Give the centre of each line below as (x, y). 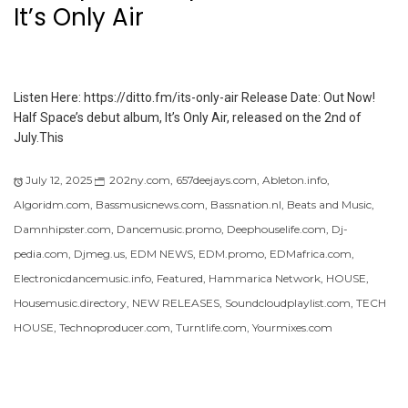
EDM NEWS (162, 254)
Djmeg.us (99, 254)
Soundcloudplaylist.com (288, 303)
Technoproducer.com (115, 328)
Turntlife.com (211, 328)
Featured (180, 279)
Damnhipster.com (62, 229)
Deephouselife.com (276, 229)
